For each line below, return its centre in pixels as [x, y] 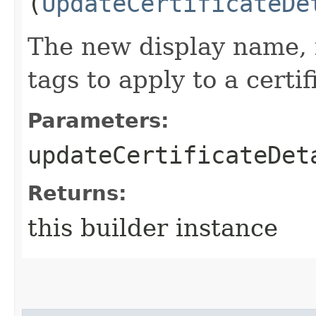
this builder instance [153, 227]
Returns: [77, 193]
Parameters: [98, 120]
